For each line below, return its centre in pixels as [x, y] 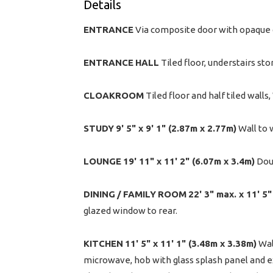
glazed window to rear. [130, 210]
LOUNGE [102, 161]
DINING [99, 194]
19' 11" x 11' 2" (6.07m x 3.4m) [189, 161]
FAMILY [140, 194]
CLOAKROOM [114, 95]
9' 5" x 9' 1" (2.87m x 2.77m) [176, 128]
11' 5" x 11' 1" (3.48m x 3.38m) [191, 243]
